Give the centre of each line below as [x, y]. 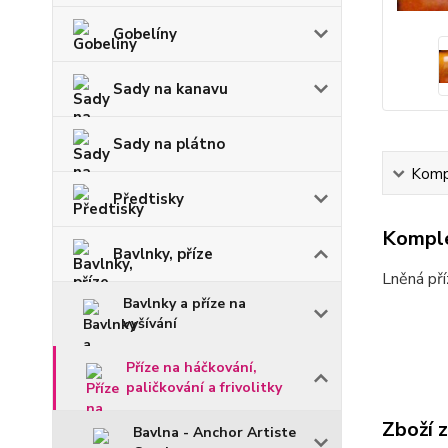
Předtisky [148, 198]
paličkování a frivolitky [204, 387]
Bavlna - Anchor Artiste [214, 432]
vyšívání [150, 323]
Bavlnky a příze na [184, 303]
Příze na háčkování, [191, 367]
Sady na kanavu [170, 88]
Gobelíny [145, 33]
